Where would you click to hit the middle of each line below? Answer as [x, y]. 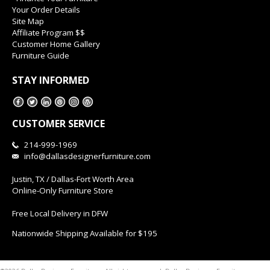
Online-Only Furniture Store [63, 191]
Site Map [28, 21]
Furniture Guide [41, 55]
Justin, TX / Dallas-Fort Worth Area [73, 179]
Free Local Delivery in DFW [60, 214]
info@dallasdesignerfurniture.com [87, 156]
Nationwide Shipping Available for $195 [85, 233]
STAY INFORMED [51, 80]
